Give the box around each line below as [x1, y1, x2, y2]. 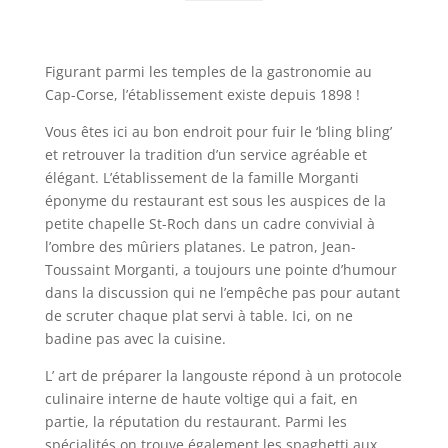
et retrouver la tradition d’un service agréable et [44, 144, 367, 164]
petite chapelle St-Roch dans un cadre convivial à [44, 213, 375, 233]
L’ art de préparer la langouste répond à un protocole [44, 365, 402, 385]
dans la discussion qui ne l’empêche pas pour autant [44, 282, 400, 302]
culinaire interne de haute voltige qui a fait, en [44, 388, 358, 408]
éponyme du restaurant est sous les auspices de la [44, 190, 386, 210]
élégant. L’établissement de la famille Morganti [44, 167, 359, 187]
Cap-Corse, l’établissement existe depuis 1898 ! [44, 84, 360, 104]
